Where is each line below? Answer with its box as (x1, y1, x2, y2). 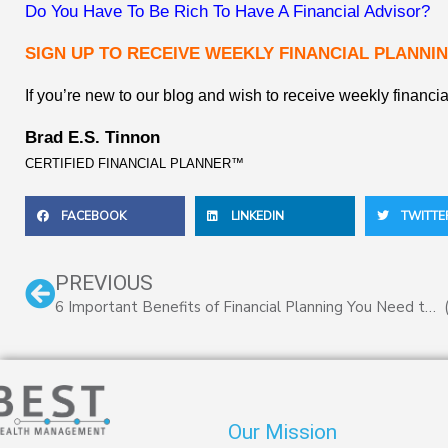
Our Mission (228, 420, 337, 445)
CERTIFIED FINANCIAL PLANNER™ (25, 156, 244, 172)
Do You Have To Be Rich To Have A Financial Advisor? (25, 2, 430, 22)
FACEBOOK (61, 208, 126, 225)
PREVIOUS (55, 271, 153, 296)
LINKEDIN (230, 208, 284, 225)
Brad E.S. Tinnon (25, 128, 160, 148)
